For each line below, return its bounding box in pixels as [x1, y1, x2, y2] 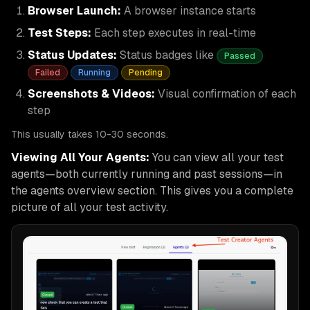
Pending [129, 67, 163, 78]
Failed [35, 67, 60, 78]
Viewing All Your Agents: [11, 150, 149, 165]
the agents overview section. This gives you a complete [11, 183, 293, 198]
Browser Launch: [28, 3, 121, 18]
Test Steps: [28, 26, 91, 40]
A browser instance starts [121, 3, 256, 18]
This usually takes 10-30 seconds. [11, 128, 168, 140]
